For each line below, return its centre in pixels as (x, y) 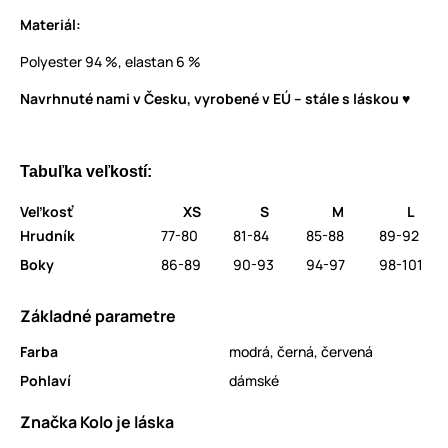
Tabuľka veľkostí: (86, 172)
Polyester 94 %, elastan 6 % (110, 62)
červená (347, 352)
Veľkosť (48, 212)
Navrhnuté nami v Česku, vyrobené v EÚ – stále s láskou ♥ (215, 99)
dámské (254, 381)
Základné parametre (98, 316)
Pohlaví (45, 381)
